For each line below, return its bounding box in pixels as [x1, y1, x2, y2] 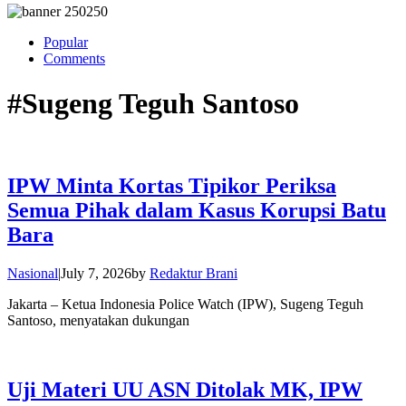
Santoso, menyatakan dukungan [7, 313, 189, 329]
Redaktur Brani [150, 266, 237, 282]
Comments [43, 51, 105, 67]
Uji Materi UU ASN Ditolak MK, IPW [7, 378, 362, 402]
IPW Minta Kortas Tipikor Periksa [7, 174, 336, 198]
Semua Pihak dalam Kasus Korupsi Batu [7, 198, 386, 223]
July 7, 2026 [61, 266, 131, 282]
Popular [43, 34, 88, 51]
